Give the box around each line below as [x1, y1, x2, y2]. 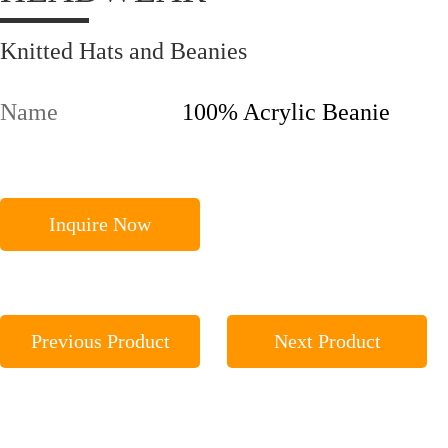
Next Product [273, 330, 381, 353]
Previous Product [30, 330, 170, 353]
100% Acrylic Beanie [182, 99, 390, 126]
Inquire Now [49, 213, 151, 236]
